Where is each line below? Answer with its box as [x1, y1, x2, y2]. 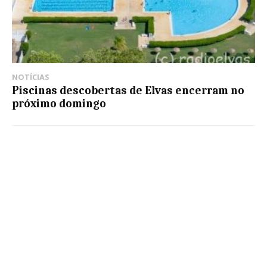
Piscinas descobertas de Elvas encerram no [12, 83, 244, 97]
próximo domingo [12, 97, 106, 110]
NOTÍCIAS [12, 71, 49, 82]
